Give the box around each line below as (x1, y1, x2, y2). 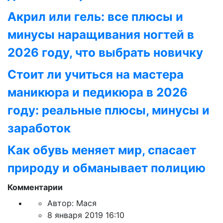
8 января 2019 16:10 (47, 210, 124, 220)
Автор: (47, 198, 74, 208)
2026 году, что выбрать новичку (7, 45, 203, 60)
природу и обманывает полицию (7, 161, 206, 175)
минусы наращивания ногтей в (7, 27, 194, 42)
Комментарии (7, 182, 63, 192)
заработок (7, 121, 71, 135)
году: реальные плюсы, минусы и (7, 103, 210, 117)
